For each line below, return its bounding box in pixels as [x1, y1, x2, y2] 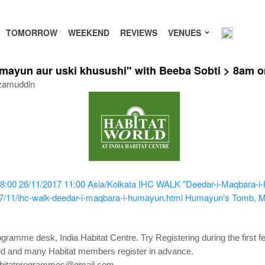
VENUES [167, 27, 203, 38]
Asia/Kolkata [87, 177, 136, 190]
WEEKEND [67, 27, 109, 38]
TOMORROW [5, 27, 57, 38]
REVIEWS [119, 27, 157, 38]
